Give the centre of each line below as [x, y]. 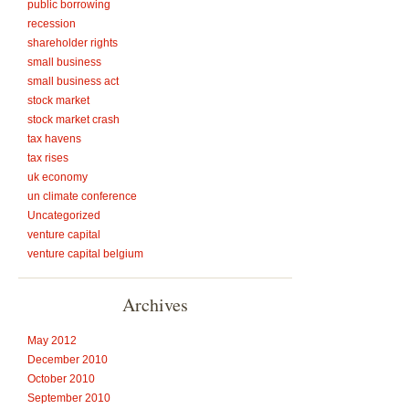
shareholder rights [73, 43]
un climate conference [82, 196]
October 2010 [61, 379]
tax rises [48, 158]
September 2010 [69, 398]
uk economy [58, 177]
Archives [155, 304]
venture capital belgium [85, 254]
